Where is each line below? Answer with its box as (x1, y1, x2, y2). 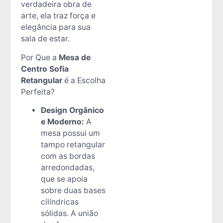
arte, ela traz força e (20, 11, 96, 21)
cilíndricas (40, 197, 79, 207)
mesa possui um (40, 128, 100, 138)
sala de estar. (20, 34, 70, 44)
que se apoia (40, 174, 88, 184)
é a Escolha (62, 75, 106, 85)
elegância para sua (20, 22, 91, 32)
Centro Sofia (20, 64, 69, 74)
